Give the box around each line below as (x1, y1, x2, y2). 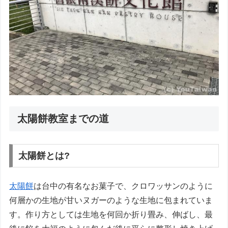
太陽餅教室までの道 (17, 113, 109, 125)
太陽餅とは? (18, 151, 70, 161)
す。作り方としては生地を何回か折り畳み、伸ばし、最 (9, 210, 213, 219)
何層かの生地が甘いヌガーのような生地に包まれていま (9, 195, 213, 205)
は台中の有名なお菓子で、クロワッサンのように (34, 181, 213, 190)
